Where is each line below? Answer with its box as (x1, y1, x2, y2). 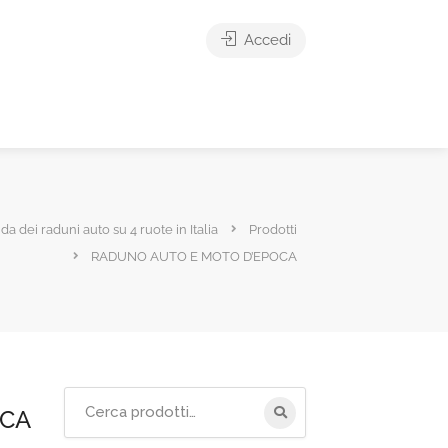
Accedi (240, 31, 291, 49)
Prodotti (249, 221, 297, 237)
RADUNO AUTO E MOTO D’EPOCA (91, 248, 297, 264)
